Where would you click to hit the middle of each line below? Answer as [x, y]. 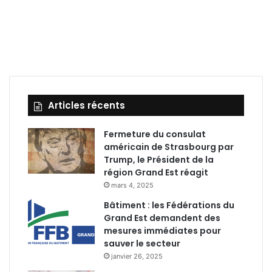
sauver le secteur [142, 243]
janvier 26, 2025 [137, 256]
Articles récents [87, 105]
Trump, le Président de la [159, 160]
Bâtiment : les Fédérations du [169, 205]
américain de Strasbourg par [169, 147]
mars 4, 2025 [132, 185]
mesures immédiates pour [162, 231]
